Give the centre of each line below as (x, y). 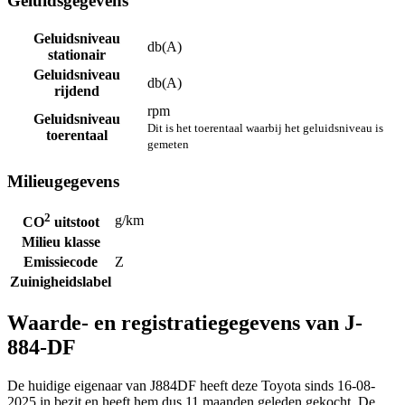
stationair (77, 54)
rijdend (77, 90)
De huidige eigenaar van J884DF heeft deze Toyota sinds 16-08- (191, 386)
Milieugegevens (63, 181)
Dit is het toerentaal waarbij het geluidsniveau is (265, 127)
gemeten (168, 144)
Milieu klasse (61, 242)
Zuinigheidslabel (61, 282)
